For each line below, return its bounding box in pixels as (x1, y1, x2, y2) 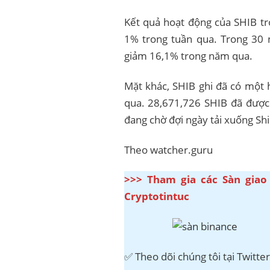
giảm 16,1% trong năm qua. (124, 48, 253, 63)
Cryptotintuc (124, 189, 189, 204)
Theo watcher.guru (124, 142, 213, 157)
